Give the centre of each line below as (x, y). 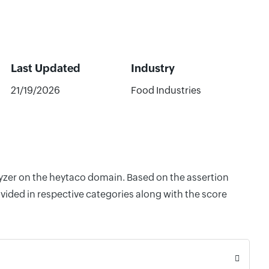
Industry (153, 68)
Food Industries (166, 90)
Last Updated (45, 68)
